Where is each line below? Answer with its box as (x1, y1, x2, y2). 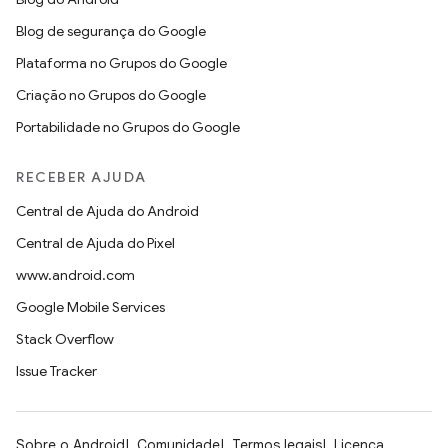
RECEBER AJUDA (16, 168, 147, 186)
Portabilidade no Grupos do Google (16, 118, 240, 136)
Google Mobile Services (16, 298, 165, 316)
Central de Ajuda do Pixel (16, 234, 175, 252)
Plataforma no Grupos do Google (16, 54, 227, 72)
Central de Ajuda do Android (16, 202, 199, 220)
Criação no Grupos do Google (16, 86, 206, 104)
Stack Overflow (16, 330, 114, 348)
